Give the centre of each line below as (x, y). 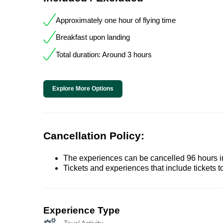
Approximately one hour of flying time (116, 20)
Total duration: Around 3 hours (104, 54)
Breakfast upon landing (93, 37)
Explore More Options (83, 88)
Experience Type (82, 210)
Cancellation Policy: (94, 135)
